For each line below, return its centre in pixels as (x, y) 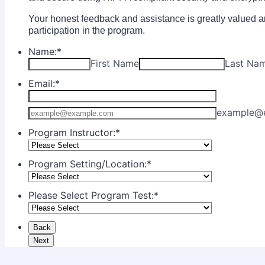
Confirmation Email (71, 108)
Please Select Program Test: (91, 195)
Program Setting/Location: (88, 164)
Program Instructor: (72, 133)
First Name (115, 64)
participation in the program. (87, 31)
